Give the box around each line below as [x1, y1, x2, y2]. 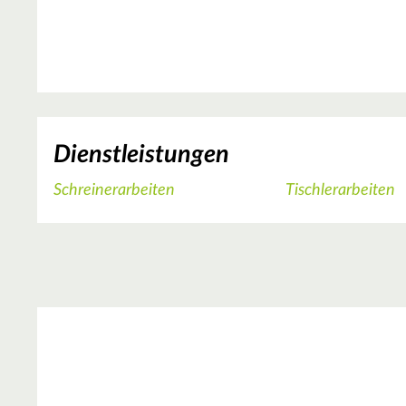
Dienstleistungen [53, 141, 229, 167]
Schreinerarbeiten [53, 182, 175, 199]
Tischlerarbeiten [285, 182, 396, 199]
